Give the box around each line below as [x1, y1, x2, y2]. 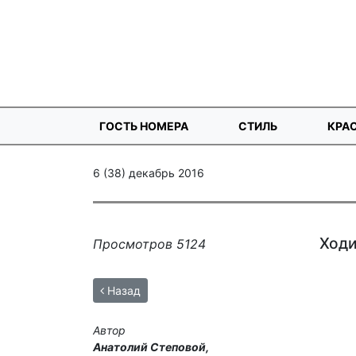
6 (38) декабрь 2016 [93, 166, 204, 180]
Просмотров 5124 [93, 236, 206, 253]
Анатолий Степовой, [93, 340, 209, 354]
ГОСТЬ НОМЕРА [99, 118, 188, 133]
